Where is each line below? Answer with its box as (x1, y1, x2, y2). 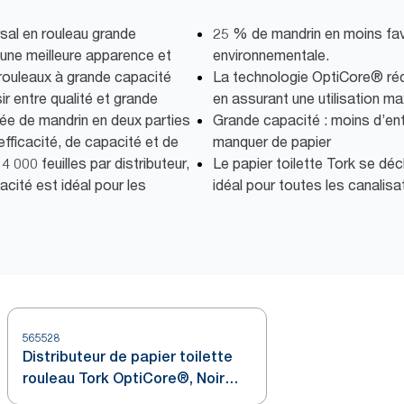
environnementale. (213, 46, 329, 64)
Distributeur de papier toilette (23, 348, 233, 365)
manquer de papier (213, 133, 331, 151)
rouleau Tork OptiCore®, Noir (23, 370, 225, 387)
